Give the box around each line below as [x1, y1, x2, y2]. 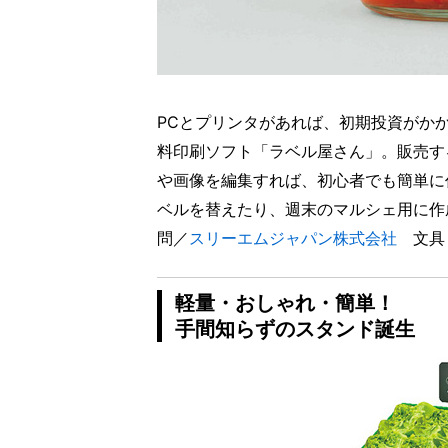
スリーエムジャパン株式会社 [189, 227, 397, 248]
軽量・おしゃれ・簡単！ [175, 290, 395, 316]
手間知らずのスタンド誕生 [175, 316, 415, 342]
